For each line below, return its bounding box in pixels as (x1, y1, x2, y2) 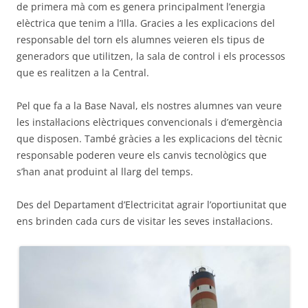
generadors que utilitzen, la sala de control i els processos (16, 49, 285, 63)
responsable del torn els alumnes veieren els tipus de (16, 33, 265, 47)
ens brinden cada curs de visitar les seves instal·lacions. (16, 214, 273, 228)
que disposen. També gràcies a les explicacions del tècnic (16, 132, 283, 146)
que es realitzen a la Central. (16, 66, 149, 80)
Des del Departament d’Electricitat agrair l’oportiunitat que (16, 198, 287, 212)
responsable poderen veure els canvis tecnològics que (16, 148, 267, 162)
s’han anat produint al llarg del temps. (16, 165, 193, 179)
